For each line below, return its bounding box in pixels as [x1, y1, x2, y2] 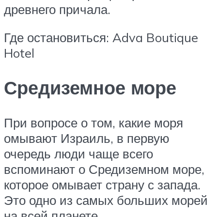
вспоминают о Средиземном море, [4, 161, 204, 177]
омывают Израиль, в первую [4, 130, 170, 146]
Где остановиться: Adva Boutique [4, 29, 198, 45]
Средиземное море [4, 76, 176, 100]
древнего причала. [4, 1, 110, 17]
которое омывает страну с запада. [4, 177, 201, 193]
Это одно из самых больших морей [4, 192, 208, 208]
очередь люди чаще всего [4, 146, 153, 162]
